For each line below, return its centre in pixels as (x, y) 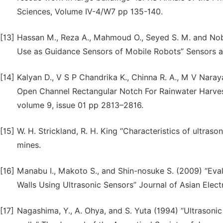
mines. (29, 145)
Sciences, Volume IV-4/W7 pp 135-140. (90, 12)
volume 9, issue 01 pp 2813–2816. (80, 105)
